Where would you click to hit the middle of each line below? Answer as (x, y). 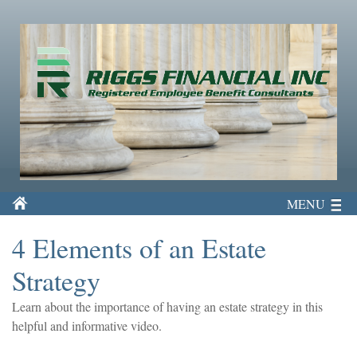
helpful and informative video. (87, 325)
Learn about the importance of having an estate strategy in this (167, 306)
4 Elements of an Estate (139, 247)
